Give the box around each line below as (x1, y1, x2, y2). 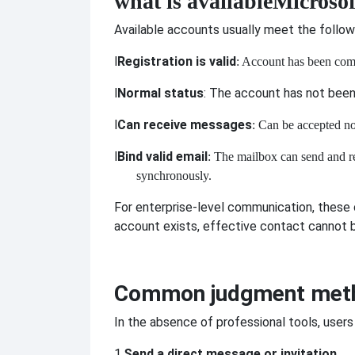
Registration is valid (117, 54, 236, 70)
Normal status (117, 86, 204, 101)
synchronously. (136, 169, 212, 183)
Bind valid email (117, 149, 208, 165)
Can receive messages (117, 117, 252, 133)
